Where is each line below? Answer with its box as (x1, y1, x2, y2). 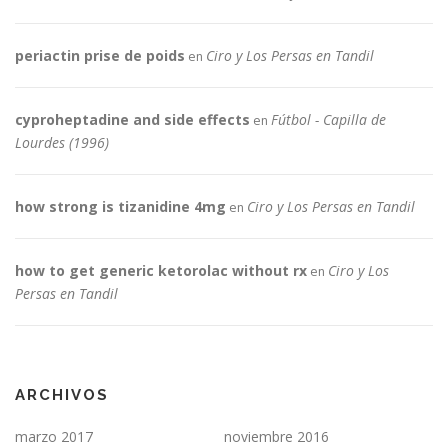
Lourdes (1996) (15, 133, 109, 153)
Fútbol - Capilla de (271, 110, 386, 130)
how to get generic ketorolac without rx (15, 261, 307, 281)
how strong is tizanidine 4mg (15, 197, 226, 217)
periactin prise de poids (15, 46, 185, 66)
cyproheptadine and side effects (15, 110, 250, 130)
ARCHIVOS (15, 386, 109, 405)
